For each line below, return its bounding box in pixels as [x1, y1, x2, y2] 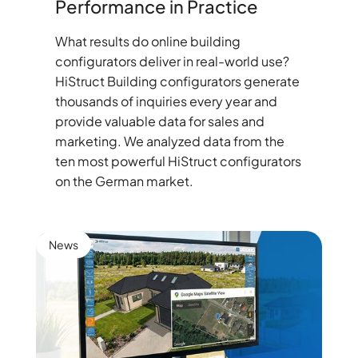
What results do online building [54, 33, 241, 50]
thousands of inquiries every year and [54, 93, 277, 110]
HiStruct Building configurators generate [54, 73, 300, 90]
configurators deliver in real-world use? [54, 53, 289, 70]
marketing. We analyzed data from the [54, 133, 284, 150]
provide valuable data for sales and [54, 113, 265, 130]
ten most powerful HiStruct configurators [54, 153, 301, 170]
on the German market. [54, 173, 193, 190]
